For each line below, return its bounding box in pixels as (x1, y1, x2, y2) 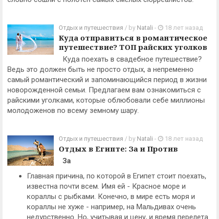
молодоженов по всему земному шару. (7, 106, 139, 115)
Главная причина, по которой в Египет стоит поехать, (27, 172, 206, 180)
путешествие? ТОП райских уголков (59, 42, 207, 52)
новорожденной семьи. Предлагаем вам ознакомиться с (7, 86, 201, 94)
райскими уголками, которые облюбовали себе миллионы (7, 96, 205, 105)
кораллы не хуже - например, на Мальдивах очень (27, 202, 196, 211)
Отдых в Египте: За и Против (59, 144, 178, 153)
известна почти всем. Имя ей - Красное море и (27, 182, 186, 191)
